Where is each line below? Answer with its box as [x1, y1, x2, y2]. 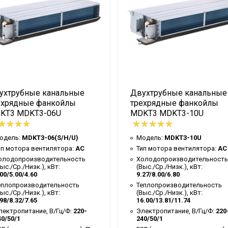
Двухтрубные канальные [130, 88, 227, 98]
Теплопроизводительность [136, 181, 222, 189]
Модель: [136, 133, 164, 141]
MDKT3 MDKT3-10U [130, 108, 204, 118]
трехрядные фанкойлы [130, 98, 218, 108]
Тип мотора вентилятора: [136, 144, 218, 152]
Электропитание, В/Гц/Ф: [136, 207, 216, 215]
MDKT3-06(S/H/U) [21, 133, 78, 141]
